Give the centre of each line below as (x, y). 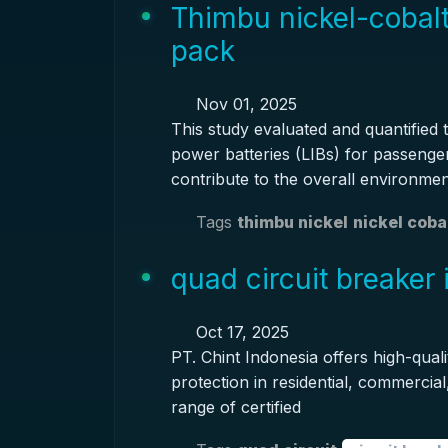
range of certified (235, 407)
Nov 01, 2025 (243, 104)
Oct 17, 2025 (239, 332)
